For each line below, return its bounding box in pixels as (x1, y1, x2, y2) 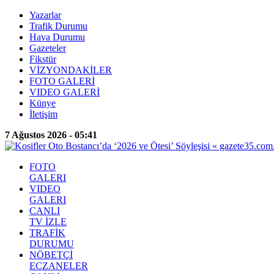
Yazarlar (29, 10, 61, 20)
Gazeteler (29, 43, 66, 53)
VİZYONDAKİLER (29, 65, 112, 75)
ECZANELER (29, 261, 88, 271)
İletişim (29, 109, 57, 119)
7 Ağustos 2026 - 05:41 (5, 130, 97, 140)
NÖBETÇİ (29, 250, 73, 260)
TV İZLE (29, 217, 67, 227)
